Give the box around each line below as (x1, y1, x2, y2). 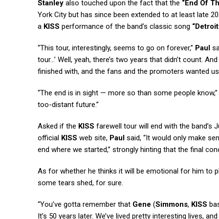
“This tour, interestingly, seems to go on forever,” (38, 44, 195, 52)
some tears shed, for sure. (38, 178, 123, 187)
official (38, 133, 61, 142)
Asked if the (38, 122, 78, 131)
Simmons (155, 200, 188, 209)
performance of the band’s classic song (60, 22, 192, 31)
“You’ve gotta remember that (38, 200, 132, 209)
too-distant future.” (38, 100, 99, 109)
